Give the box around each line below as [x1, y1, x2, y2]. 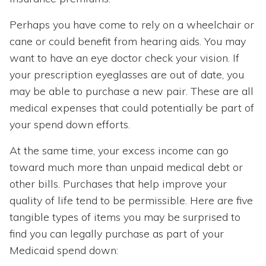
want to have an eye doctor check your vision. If [9, 51, 239, 65]
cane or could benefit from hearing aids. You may [9, 34, 246, 49]
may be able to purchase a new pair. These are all [9, 84, 254, 99]
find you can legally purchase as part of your [9, 227, 224, 241]
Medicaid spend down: [9, 243, 118, 258]
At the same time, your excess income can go [9, 144, 229, 158]
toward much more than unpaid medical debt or [9, 160, 243, 175]
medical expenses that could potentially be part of [9, 101, 254, 115]
